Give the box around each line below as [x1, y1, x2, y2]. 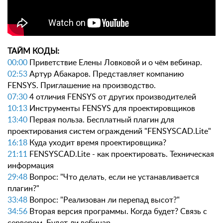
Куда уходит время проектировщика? [27, 139, 166, 147]
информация [7, 162, 54, 170]
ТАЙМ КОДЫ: [7, 47, 59, 55]
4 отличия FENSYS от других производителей [27, 93, 196, 101]
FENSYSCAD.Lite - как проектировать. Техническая [27, 150, 214, 158]
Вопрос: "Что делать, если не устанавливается [27, 173, 199, 181]
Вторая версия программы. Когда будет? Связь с [27, 208, 207, 216]
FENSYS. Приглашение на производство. [7, 82, 156, 90]
